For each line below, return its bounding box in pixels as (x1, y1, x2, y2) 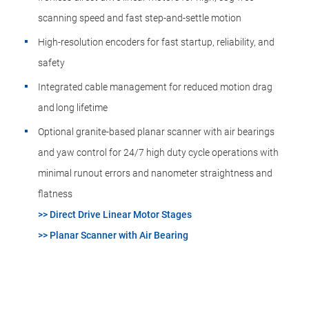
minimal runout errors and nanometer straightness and (38, 168, 272, 179)
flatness (38, 188, 72, 199)
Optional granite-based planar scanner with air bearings (38, 126, 275, 137)
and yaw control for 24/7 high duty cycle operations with (38, 147, 279, 158)
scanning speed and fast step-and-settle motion (38, 12, 241, 23)
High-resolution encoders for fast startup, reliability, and (38, 37, 275, 48)
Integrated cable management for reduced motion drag (38, 81, 272, 92)
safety (38, 57, 65, 68)
